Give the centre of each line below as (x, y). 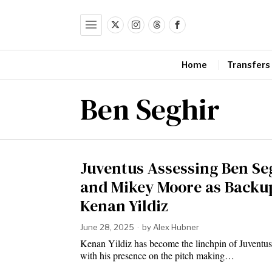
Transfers (248, 64)
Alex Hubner (176, 227)
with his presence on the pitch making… (157, 255)
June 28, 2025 (107, 227)
